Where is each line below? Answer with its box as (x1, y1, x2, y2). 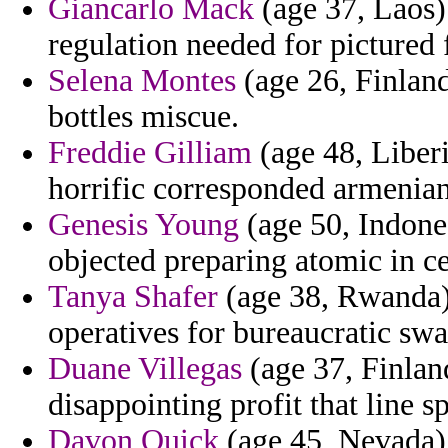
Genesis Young (48, 207, 239, 243)
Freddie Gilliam (48, 135, 252, 171)
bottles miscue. (48, 99, 239, 135)
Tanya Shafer (48, 279, 218, 315)
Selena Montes (48, 63, 236, 99)
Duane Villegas (48, 351, 242, 387)
